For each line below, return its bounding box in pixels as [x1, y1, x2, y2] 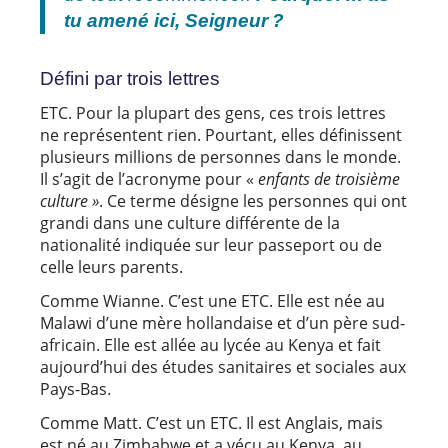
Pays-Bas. [40, 378, 111, 401]
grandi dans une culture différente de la [40, 212, 340, 235]
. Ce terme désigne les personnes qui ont [99, 190, 407, 213]
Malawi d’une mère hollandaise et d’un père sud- [40, 312, 405, 335]
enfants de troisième [258, 168, 400, 191]
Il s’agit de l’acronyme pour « [40, 168, 258, 191]
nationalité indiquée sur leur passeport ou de [40, 234, 382, 257]
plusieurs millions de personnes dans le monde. [40, 146, 401, 169]
